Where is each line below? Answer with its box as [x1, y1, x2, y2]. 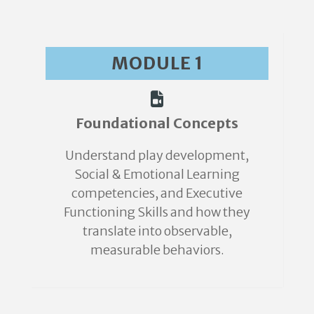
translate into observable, [82, 222, 232, 239]
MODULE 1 [111, 51, 203, 74]
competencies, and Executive [71, 184, 243, 201]
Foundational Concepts [76, 114, 238, 132]
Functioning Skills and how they [64, 203, 250, 220]
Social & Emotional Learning [74, 165, 240, 182]
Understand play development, [65, 146, 249, 163]
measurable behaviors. [90, 241, 224, 258]
